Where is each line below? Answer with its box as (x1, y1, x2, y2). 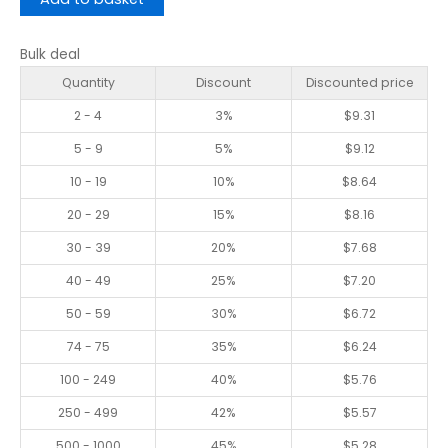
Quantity (61, 73, 115, 91)
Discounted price (305, 73, 414, 91)
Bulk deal (20, 44, 80, 64)
